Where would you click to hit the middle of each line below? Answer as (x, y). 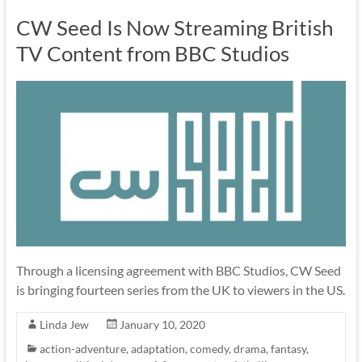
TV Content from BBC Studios (152, 54)
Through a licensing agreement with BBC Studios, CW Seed (178, 270)
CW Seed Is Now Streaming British (174, 28)
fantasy (288, 348)
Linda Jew (64, 324)
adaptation (158, 348)
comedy (209, 348)
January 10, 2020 (162, 324)
